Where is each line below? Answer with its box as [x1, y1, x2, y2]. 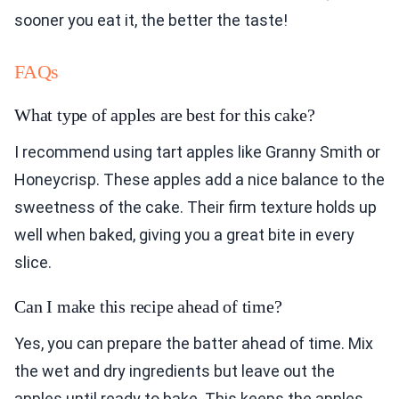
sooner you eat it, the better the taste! [14, 11, 288, 30]
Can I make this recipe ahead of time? [14, 297, 282, 317]
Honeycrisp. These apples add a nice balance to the [14, 170, 385, 190]
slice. [14, 253, 52, 273]
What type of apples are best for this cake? [14, 105, 315, 126]
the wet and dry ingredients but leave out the [14, 362, 335, 381]
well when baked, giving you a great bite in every [14, 225, 354, 245]
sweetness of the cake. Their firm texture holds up [14, 198, 377, 217]
